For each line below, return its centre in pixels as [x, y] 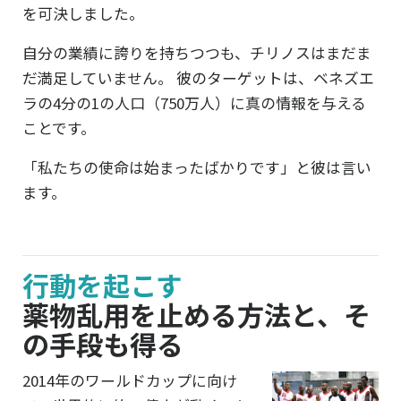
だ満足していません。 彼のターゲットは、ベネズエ [198, 77]
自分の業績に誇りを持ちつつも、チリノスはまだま [197, 52]
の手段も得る [103, 343]
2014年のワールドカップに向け [130, 380]
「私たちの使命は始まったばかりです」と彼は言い [197, 167]
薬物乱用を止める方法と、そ [196, 314]
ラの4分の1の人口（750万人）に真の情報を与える [194, 102]
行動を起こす [102, 284]
